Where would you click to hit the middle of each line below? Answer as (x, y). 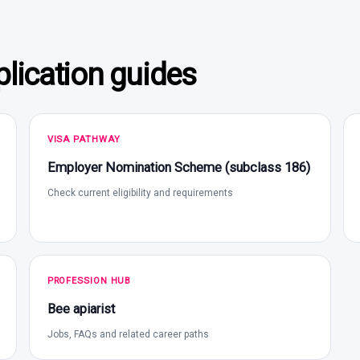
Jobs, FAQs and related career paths (128, 334)
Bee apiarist (81, 309)
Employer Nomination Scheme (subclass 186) (178, 167)
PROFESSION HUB (89, 280)
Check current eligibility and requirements (140, 192)
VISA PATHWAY (84, 139)
